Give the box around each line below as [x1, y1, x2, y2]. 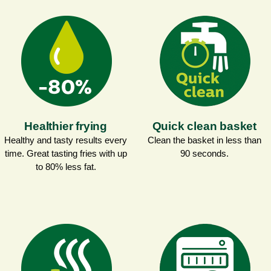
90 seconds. [180, 148, 229, 158]
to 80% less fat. [35, 161, 96, 172]
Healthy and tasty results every [4, 134, 128, 145]
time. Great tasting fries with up [4, 148, 127, 158]
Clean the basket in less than [147, 134, 261, 145]
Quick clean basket [152, 119, 256, 132]
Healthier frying [24, 119, 108, 132]
